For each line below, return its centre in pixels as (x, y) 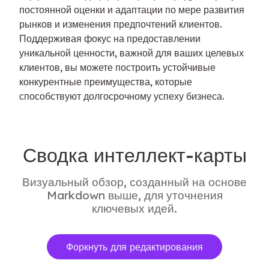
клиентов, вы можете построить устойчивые (117, 68)
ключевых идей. (134, 209)
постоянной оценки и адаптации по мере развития (132, 10)
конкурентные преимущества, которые (106, 82)
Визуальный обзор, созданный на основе (134, 182)
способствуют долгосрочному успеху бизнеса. (122, 96)
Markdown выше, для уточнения (134, 195)
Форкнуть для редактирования (134, 247)
